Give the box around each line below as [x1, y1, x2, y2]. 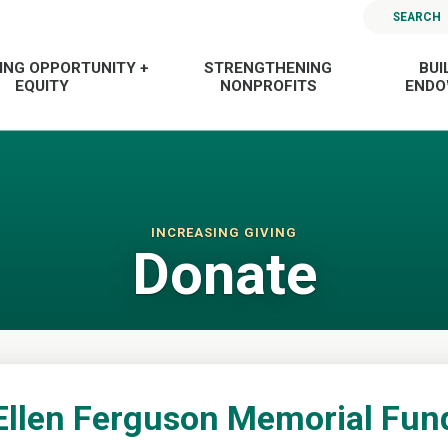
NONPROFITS [219, 76, 317, 95]
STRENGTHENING [204, 58, 333, 77]
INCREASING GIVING [151, 225, 297, 240]
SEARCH [393, 9, 442, 24]
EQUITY [15, 76, 70, 95]
